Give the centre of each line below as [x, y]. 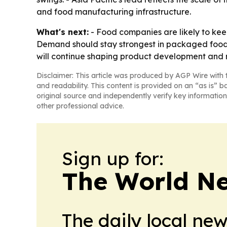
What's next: [63, 32]
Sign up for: [113, 159]
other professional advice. [80, 106]
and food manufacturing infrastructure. [114, 12]
